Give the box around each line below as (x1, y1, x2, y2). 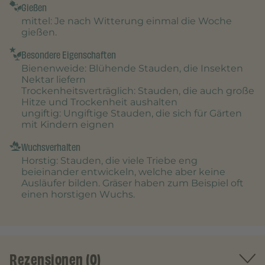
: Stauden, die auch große (134, 85, 254, 97)
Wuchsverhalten (21, 140, 80, 156)
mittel (21, 15, 50, 27)
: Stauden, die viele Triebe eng (56, 155, 198, 167)
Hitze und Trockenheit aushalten (21, 96, 177, 108)
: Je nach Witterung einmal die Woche (50, 15, 232, 27)
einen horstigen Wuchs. (21, 189, 135, 201)
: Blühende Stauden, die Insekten (85, 63, 243, 75)
